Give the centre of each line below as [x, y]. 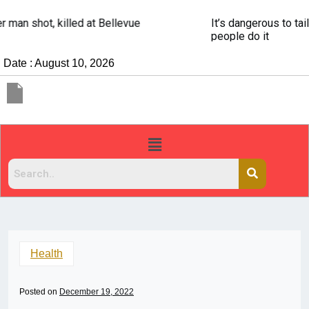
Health [47, 254]
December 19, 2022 [97, 292]
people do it [44, 37]
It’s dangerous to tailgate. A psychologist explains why [146, 23]
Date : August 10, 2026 [59, 63]
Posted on [39, 292]
